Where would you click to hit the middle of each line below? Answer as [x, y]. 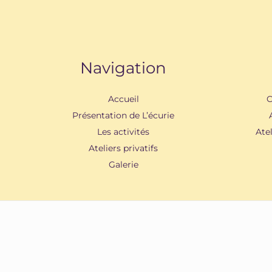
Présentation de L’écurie [124, 116]
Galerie [123, 165]
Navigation [124, 68]
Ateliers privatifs [124, 148]
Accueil [123, 99]
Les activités [124, 132]
